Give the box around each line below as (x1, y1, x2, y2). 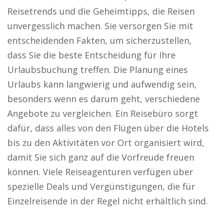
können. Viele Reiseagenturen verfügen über (7, 166, 193, 178)
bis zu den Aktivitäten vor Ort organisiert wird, (7, 137, 204, 148)
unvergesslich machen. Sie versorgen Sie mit (7, 20, 193, 32)
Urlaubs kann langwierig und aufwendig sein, (7, 78, 197, 90)
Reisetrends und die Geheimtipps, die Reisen (7, 5, 195, 17)
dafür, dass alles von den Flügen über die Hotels (7, 122, 209, 134)
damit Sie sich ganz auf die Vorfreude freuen (7, 151, 194, 163)
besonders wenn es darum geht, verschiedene (7, 93, 200, 105)
